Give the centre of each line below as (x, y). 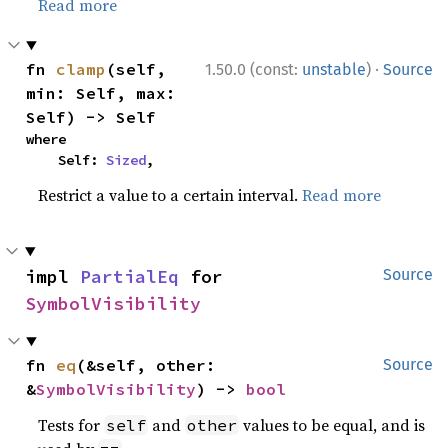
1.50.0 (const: (253, 69)
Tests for (71, 425)
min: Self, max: (101, 93)
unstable (334, 69)
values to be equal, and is (332, 425)
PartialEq (129, 276)
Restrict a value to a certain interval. (170, 195)
